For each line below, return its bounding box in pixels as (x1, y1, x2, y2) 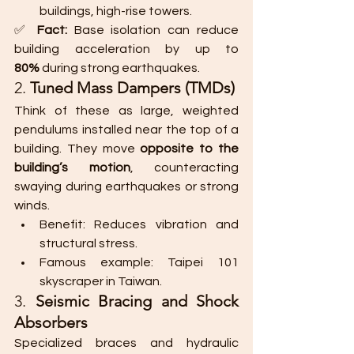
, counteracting (130, 161, 239, 174)
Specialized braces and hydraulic (14, 337, 239, 349)
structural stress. (40, 237, 137, 250)
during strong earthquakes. (40, 62, 200, 74)
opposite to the (140, 142, 239, 155)
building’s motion (14, 161, 130, 174)
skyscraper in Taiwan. (40, 275, 162, 288)
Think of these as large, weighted (14, 104, 239, 117)
